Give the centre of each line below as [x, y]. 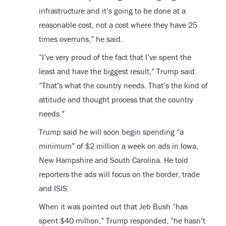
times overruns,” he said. [80, 39]
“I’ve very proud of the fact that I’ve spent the [115, 57]
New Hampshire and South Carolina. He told [113, 160]
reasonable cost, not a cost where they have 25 [118, 24]
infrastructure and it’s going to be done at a [112, 10]
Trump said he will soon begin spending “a [111, 131]
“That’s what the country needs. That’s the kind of [123, 85]
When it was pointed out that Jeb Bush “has [113, 206]
